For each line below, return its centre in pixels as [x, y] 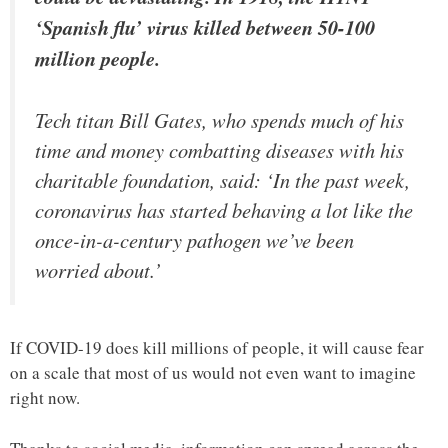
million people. [97, 58]
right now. [45, 398]
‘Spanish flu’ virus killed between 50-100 [205, 27]
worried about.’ [98, 269]
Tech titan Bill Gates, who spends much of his [219, 119]
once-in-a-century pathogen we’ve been [194, 239]
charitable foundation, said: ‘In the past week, [222, 179]
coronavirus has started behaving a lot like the [224, 209]
